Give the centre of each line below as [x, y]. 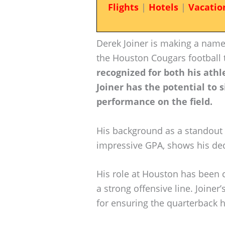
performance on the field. [154, 101]
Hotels [163, 7]
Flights [123, 7]
